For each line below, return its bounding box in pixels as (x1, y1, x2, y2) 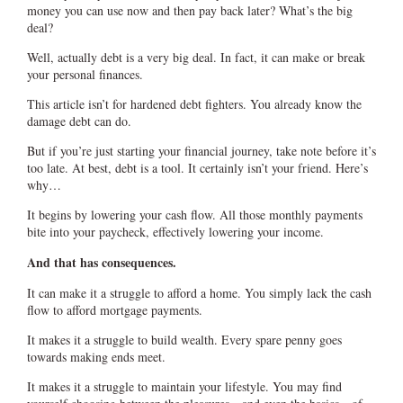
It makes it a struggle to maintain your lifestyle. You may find (26, 378, 342, 396)
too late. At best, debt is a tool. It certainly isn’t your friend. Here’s (26, 159, 368, 177)
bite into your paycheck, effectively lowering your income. (26, 223, 324, 241)
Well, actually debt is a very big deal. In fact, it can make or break (26, 49, 365, 67)
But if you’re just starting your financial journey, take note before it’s (26, 142, 376, 160)
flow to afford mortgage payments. (26, 301, 202, 319)
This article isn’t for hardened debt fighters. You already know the (26, 95, 362, 113)
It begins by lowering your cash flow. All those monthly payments (26, 206, 363, 224)
